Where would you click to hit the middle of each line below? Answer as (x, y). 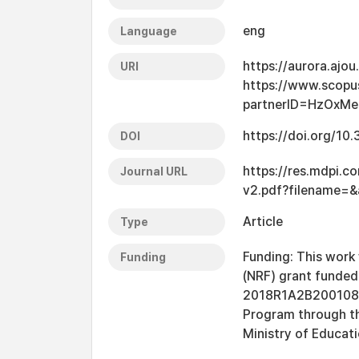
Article (263, 222)
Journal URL (154, 171)
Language (149, 31)
